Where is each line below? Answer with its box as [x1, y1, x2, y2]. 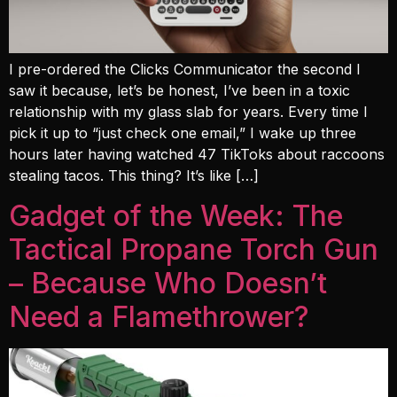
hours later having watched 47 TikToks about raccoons [9, 145, 385, 164]
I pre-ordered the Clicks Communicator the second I [9, 60, 361, 79]
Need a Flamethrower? [9, 299, 309, 334]
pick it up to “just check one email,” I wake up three [9, 124, 356, 143]
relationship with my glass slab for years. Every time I [9, 103, 368, 121]
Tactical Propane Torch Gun [9, 231, 378, 267]
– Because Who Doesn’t [9, 265, 327, 300]
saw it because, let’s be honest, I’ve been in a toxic [9, 82, 350, 100]
